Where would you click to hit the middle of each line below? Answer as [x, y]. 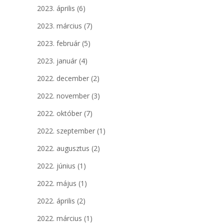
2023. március [59, 25]
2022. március [59, 218]
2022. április [56, 200]
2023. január [57, 60]
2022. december [63, 78]
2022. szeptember [66, 130]
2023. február [58, 43]
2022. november [63, 95]
